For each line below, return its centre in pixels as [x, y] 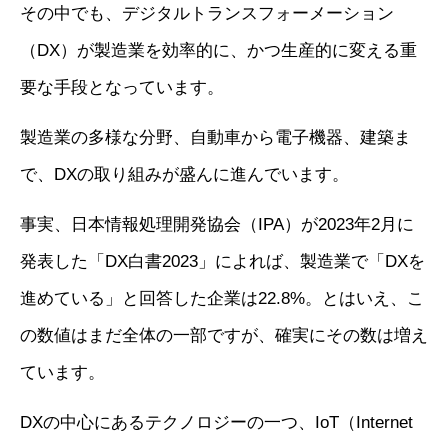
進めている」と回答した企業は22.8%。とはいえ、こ [222, 299]
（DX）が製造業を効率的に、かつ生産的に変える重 [218, 51]
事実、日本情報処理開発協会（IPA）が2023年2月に [217, 225]
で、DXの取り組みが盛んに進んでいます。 [184, 175]
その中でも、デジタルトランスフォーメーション [207, 14]
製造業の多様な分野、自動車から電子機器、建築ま [215, 138]
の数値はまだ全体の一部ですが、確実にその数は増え [224, 336]
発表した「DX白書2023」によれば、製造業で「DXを [222, 262]
